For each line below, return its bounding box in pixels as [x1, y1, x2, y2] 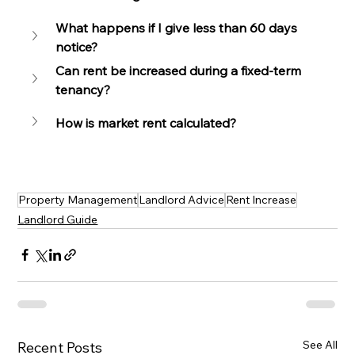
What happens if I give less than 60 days [55, 19, 301, 36]
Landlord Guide [17, 212, 98, 227]
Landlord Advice [139, 192, 225, 207]
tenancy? [55, 81, 111, 97]
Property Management [18, 192, 138, 207]
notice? [55, 38, 98, 55]
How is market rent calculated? [55, 114, 237, 131]
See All [302, 337, 338, 352]
